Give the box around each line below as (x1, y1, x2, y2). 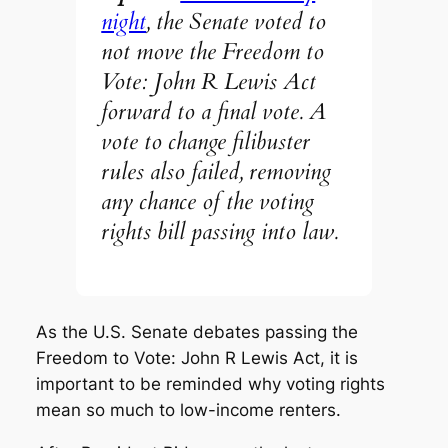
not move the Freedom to (101, 36, 325, 68)
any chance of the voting (101, 186, 315, 218)
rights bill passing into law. (101, 216, 339, 248)
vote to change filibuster (101, 126, 311, 158)
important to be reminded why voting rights (35, 374, 385, 395)
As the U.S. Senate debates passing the (35, 322, 358, 343)
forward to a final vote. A (101, 96, 328, 128)
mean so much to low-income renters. (35, 400, 341, 421)
